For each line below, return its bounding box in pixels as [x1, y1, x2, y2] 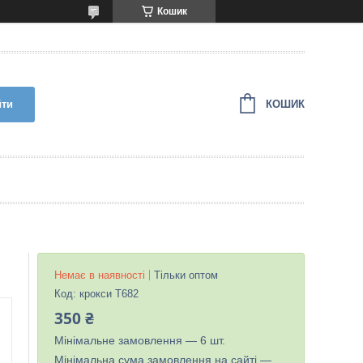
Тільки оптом [154, 269, 218, 281]
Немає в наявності [54, 269, 145, 281]
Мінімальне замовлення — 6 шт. [54, 334, 225, 347]
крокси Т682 [79, 288, 139, 300]
